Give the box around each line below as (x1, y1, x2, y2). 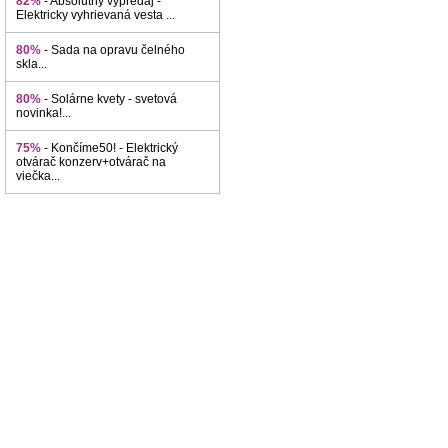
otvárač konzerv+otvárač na (16, 155, 166, 169)
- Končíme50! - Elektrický (44, 141, 178, 155)
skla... (16, 57, 47, 71)
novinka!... (16, 106, 71, 120)
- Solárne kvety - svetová (44, 92, 177, 106)
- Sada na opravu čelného (44, 43, 185, 57)
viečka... (16, 169, 60, 183)
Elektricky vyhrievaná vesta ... (16, 8, 175, 22)
